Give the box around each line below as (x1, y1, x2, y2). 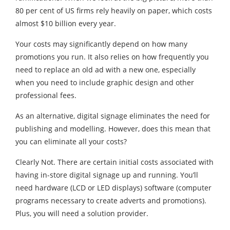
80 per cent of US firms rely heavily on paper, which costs (15, 6, 212, 15)
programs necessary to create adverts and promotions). (15, 196, 206, 205)
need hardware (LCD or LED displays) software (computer (15, 183, 212, 193)
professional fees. (15, 90, 76, 100)
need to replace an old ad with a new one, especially (15, 65, 196, 74)
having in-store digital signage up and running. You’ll (15, 170, 198, 180)
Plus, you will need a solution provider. (15, 208, 148, 218)
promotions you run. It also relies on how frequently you (15, 52, 209, 62)
